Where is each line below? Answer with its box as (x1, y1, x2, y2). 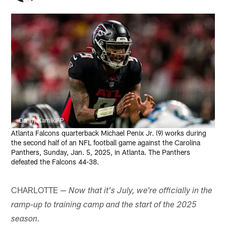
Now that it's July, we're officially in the (69, 187, 213, 196)
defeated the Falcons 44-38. (11, 157, 99, 166)
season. (11, 215, 40, 224)
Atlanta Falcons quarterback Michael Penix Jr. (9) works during (11, 128, 207, 137)
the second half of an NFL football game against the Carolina (11, 138, 201, 147)
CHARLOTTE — (11, 184, 69, 195)
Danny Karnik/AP (19, 116, 65, 124)
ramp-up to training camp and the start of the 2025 (11, 201, 197, 210)
